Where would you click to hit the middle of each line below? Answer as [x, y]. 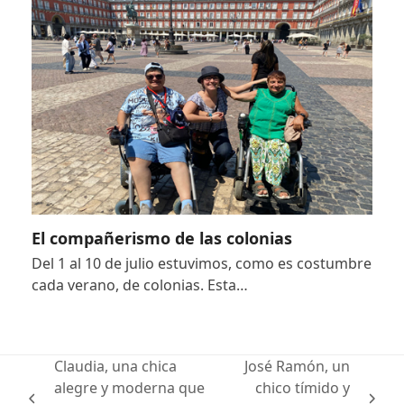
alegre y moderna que [130, 387]
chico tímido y [302, 387]
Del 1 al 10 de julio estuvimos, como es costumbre [201, 263]
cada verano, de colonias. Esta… [139, 285]
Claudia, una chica [116, 366]
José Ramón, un [297, 366]
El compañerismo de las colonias [161, 238]
